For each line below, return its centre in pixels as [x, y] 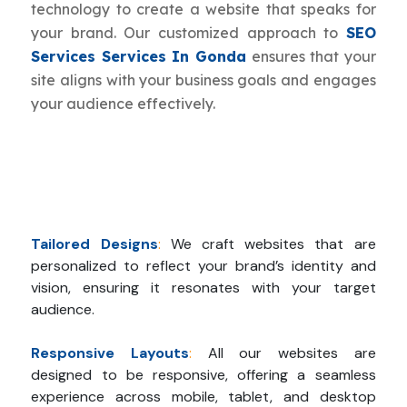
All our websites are [292, 353]
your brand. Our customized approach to [189, 33]
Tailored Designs [94, 244]
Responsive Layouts [110, 353]
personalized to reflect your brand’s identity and [203, 266]
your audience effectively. [124, 104]
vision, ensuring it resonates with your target [203, 288]
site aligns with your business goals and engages [203, 80]
